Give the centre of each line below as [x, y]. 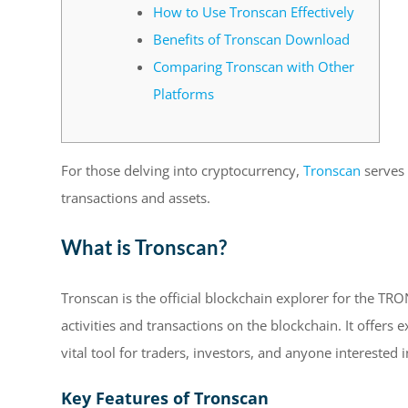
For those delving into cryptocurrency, [182, 170]
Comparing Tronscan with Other [254, 66]
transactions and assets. [136, 197]
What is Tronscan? [144, 247]
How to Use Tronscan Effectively [254, 11]
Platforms [184, 93]
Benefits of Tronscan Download [251, 39]
